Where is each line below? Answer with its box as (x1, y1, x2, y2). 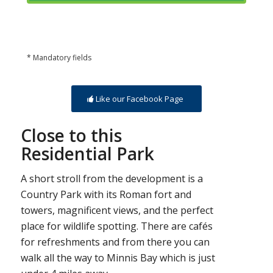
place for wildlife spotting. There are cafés (20, 219, 213, 233)
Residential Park (20, 141, 154, 165)
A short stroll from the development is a (20, 172, 203, 186)
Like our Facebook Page (95, 93, 183, 104)
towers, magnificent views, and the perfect (20, 204, 213, 218)
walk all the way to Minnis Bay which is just (20, 251, 215, 265)
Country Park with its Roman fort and (20, 188, 191, 202)
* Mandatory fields (26, 52, 91, 63)
